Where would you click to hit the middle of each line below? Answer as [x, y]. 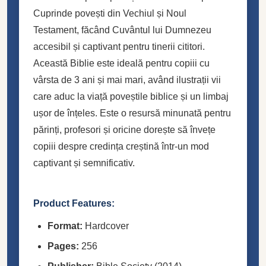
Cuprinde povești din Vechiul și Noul [110, 13]
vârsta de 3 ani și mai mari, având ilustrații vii [127, 80]
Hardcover [106, 226]
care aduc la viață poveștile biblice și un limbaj [131, 96]
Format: [65, 226]
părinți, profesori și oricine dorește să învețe [124, 129]
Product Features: [74, 203]
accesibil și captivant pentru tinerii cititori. [119, 46]
